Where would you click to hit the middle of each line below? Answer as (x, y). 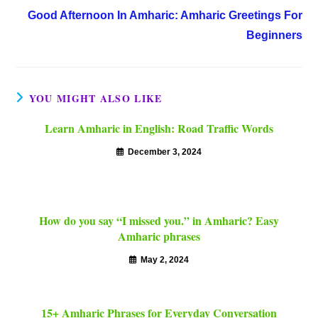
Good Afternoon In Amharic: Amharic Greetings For (165, 15)
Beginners (274, 35)
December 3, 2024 (165, 152)
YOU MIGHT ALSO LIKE (95, 98)
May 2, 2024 (165, 259)
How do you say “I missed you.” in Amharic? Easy (159, 220)
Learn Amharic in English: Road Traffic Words (159, 128)
